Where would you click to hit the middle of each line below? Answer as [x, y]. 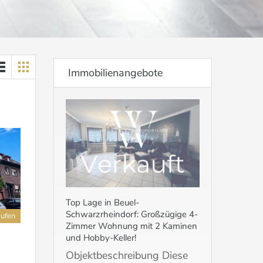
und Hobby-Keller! [101, 238]
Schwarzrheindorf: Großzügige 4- [132, 215]
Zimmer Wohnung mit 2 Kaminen [131, 226]
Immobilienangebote [115, 73]
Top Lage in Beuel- [102, 203]
